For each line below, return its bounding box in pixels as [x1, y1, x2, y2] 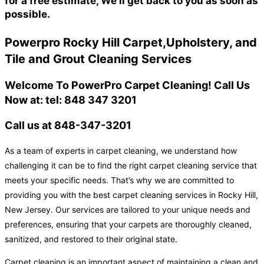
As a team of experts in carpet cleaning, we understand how [5, 146, 237, 156]
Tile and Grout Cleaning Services [5, 52, 192, 67]
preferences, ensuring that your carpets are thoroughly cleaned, [5, 219, 252, 230]
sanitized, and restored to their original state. [5, 234, 177, 245]
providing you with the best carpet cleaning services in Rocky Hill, [5, 190, 258, 200]
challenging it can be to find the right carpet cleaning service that [5, 160, 257, 171]
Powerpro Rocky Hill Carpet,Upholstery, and [5, 35, 257, 50]
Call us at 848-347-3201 [5, 119, 131, 132]
